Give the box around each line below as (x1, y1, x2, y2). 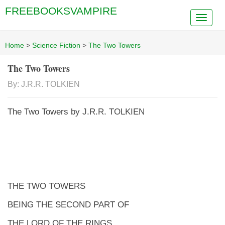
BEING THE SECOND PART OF (8, 200, 129, 209)
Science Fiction (32, 41, 80, 49)
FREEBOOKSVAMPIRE (5, 5, 117, 17)
